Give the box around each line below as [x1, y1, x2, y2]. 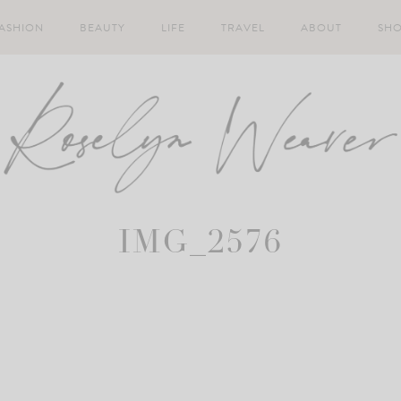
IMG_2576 [118, 228, 283, 261]
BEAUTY [80, 19, 125, 36]
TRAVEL [221, 19, 265, 36]
